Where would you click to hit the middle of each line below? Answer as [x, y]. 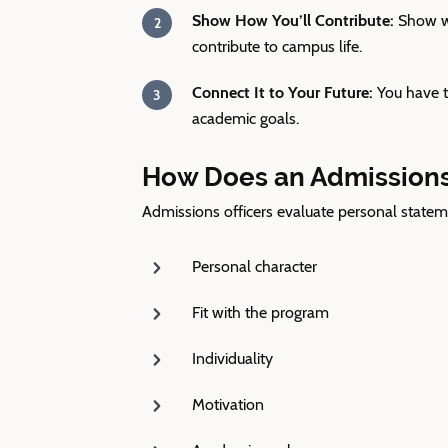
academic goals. [245, 118]
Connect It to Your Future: [284, 92]
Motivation [228, 404]
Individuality [232, 358]
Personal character [254, 266]
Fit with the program [260, 312]
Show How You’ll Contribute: [293, 20]
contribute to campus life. [277, 46]
